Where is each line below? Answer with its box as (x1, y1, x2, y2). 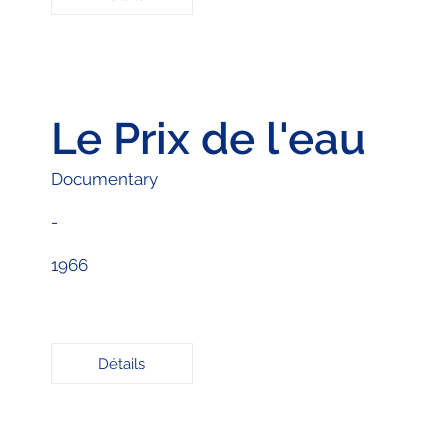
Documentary (50, 168, 158, 189)
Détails (98, 354, 146, 373)
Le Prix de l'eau (50, 112, 366, 164)
